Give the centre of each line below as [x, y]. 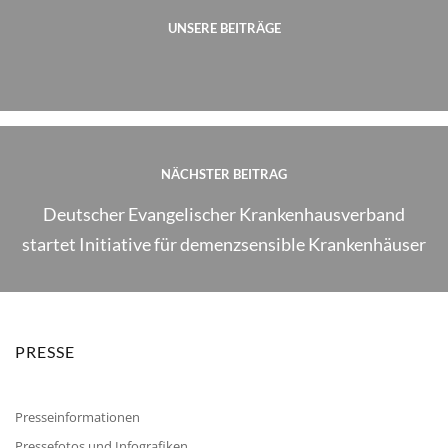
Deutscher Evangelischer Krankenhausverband [224, 213]
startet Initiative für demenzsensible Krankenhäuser [224, 243]
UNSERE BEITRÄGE [224, 27]
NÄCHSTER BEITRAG [224, 173]
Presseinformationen [77, 417]
